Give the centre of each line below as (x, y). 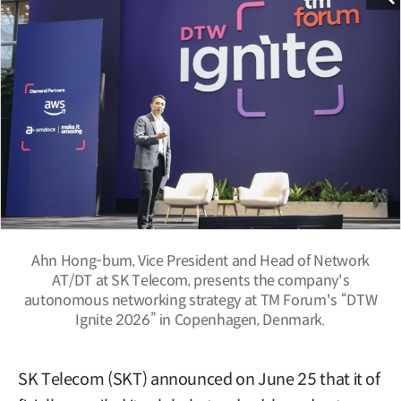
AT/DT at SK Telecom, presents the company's (200, 280)
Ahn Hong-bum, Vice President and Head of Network (200, 260)
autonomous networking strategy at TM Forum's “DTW (200, 300)
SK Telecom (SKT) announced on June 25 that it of (199, 379)
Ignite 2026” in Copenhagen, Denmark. (200, 320)
